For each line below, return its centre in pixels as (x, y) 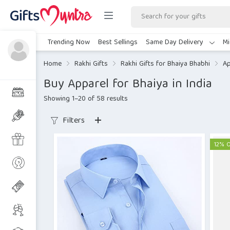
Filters (72, 121)
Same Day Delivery (176, 42)
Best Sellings (118, 42)
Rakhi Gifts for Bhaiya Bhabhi (165, 64)
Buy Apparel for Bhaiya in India (128, 85)
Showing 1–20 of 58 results (86, 99)
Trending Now (69, 42)
